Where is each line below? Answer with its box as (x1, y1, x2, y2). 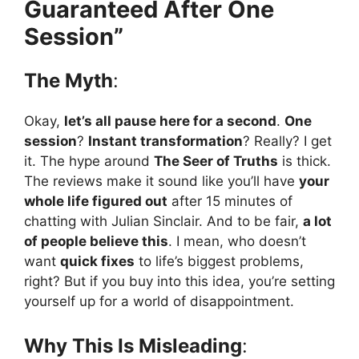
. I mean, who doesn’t (168, 232, 306, 249)
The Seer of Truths (154, 152, 278, 169)
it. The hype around (24, 152, 154, 169)
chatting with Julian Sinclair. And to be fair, (24, 212, 303, 229)
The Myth (24, 68, 113, 92)
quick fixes (60, 252, 135, 269)
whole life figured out (24, 192, 167, 209)
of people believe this (24, 232, 168, 249)
